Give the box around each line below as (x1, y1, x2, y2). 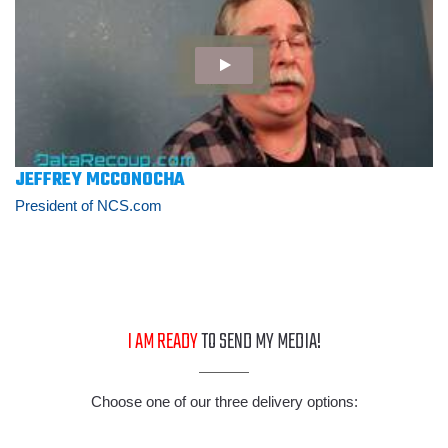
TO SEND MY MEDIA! (201, 325, 321, 360)
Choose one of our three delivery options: (90, 393, 358, 411)
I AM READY (127, 325, 201, 360)
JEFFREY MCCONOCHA (15, 166, 185, 196)
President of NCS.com (15, 197, 162, 215)
